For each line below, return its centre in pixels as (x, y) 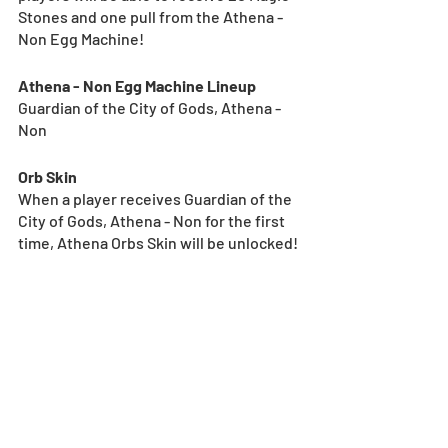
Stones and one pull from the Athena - (152, 16)
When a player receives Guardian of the (156, 198)
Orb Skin (47, 176)
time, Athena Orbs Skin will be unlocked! (158, 242)
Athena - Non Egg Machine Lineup (137, 85)
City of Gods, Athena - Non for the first (153, 220)
